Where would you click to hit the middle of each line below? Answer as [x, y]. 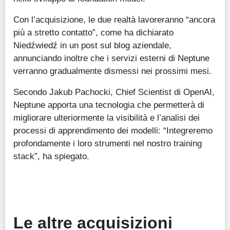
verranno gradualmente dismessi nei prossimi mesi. [112, 71]
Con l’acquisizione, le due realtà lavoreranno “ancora [114, 20]
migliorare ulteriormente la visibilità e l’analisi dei [107, 118]
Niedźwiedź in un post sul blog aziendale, [92, 45]
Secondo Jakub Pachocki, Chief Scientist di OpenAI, [114, 92]
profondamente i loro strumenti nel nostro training [108, 143]
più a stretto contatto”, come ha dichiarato [93, 33]
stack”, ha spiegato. [51, 156]
